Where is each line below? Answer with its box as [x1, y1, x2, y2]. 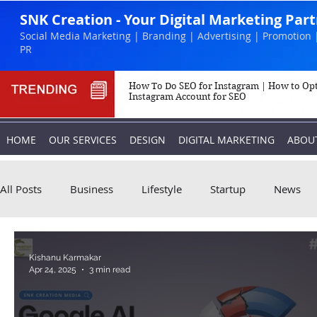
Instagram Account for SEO [129, 91, 246, 102]
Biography [28, 238, 79, 253]
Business [70, 182, 113, 196]
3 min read [89, 264, 130, 275]
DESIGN [129, 133, 166, 146]
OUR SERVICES [49, 133, 117, 146]
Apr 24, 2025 [29, 264, 76, 275]
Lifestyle [142, 182, 182, 196]
